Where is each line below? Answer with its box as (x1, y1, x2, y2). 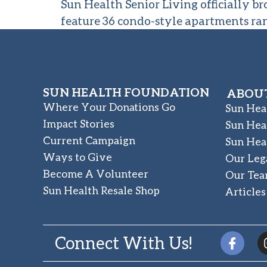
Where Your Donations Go (43, 101, 175, 113)
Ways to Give (43, 151, 112, 163)
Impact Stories (43, 117, 114, 130)
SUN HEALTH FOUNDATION (43, 85, 209, 99)
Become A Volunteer (43, 167, 148, 180)
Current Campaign (43, 134, 135, 147)
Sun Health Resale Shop (43, 184, 160, 197)
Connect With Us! (55, 232, 192, 253)
